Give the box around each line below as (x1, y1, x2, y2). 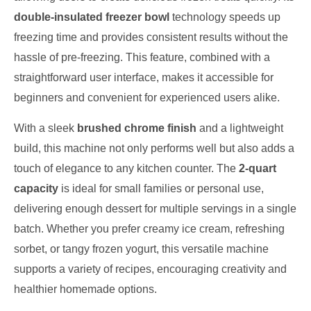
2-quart (239, 162, 276, 174)
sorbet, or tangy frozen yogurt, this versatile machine (14, 242, 269, 255)
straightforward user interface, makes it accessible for (14, 72, 274, 84)
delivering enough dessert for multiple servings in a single (14, 202, 296, 215)
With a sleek (14, 121, 77, 134)
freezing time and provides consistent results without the (14, 31, 288, 44)
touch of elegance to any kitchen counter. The (14, 162, 239, 174)
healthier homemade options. (14, 283, 157, 295)
